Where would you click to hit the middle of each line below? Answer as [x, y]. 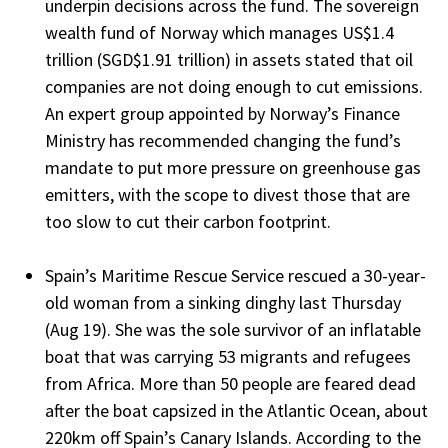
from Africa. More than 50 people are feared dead [230, 383]
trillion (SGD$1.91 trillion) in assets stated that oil [229, 59]
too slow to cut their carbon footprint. [190, 221]
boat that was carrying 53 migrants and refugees [228, 356]
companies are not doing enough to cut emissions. [234, 86]
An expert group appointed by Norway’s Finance [222, 113]
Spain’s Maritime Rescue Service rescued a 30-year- [235, 275]
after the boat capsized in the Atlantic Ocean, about [236, 410]
